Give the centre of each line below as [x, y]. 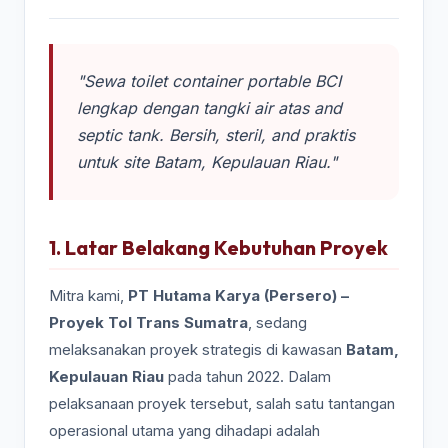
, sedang [277, 322]
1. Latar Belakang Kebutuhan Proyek [218, 247]
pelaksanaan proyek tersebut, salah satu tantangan [222, 403]
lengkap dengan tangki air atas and [209, 108]
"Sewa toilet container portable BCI [209, 81]
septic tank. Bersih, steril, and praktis [216, 135]
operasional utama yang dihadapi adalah [184, 430]
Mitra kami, [88, 295]
